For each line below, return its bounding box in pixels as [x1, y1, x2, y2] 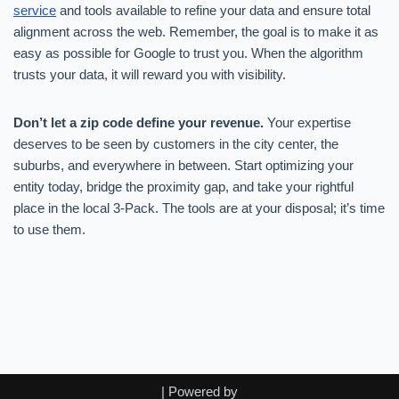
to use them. [13, 222, 85, 237]
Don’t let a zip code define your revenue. [13, 115, 264, 130]
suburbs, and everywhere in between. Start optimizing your [13, 158, 354, 173]
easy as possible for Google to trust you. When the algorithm [13, 45, 363, 61]
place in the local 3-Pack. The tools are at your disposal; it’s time [13, 200, 385, 216]
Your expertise [264, 115, 351, 130]
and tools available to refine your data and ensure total [56, 3, 370, 18]
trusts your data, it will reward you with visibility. [13, 67, 286, 82]
